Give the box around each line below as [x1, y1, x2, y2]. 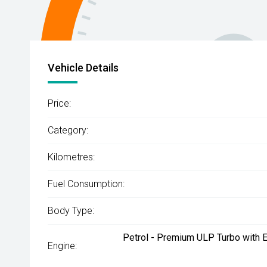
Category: [48, 125, 88, 136]
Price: [48, 98, 71, 109]
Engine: [48, 240, 77, 252]
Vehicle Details [48, 61, 119, 74]
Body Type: [48, 205, 94, 216]
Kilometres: [48, 151, 95, 163]
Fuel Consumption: [48, 178, 125, 190]
